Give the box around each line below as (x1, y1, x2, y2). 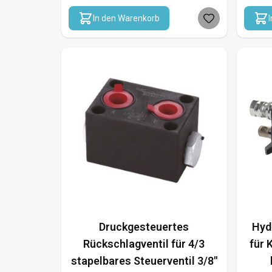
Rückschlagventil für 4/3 (83, 237, 205, 250)
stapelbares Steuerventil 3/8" (70, 254, 217, 267)
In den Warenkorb (92, 13, 160, 23)
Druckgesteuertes (99, 220, 189, 233)
